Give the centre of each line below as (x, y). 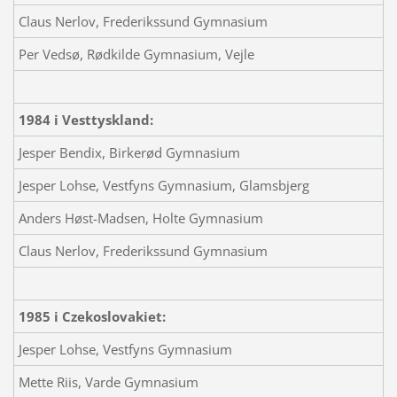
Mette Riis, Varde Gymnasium (108, 381)
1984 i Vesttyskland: (86, 119)
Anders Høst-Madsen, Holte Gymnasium (140, 218)
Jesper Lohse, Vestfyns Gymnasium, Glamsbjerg (163, 185)
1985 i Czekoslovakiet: (92, 316)
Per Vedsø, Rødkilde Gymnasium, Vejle (136, 54)
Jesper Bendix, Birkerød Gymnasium (129, 152)
